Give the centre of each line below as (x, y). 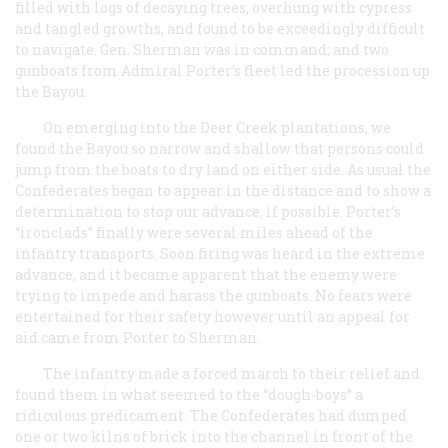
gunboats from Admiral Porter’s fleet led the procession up (222, 70)
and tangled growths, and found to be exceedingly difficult (220, 28)
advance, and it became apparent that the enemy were (206, 274)
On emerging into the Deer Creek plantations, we (217, 127)
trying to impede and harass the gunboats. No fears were (213, 295)
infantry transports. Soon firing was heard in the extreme (220, 253)
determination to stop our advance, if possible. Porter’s (208, 211)
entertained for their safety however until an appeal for (212, 316)
